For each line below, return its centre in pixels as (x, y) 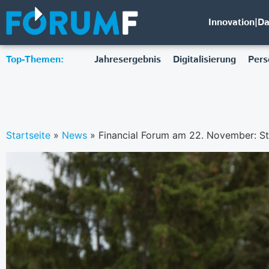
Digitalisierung (204, 60)
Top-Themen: (35, 60)
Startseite (28, 135)
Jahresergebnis (127, 60)
